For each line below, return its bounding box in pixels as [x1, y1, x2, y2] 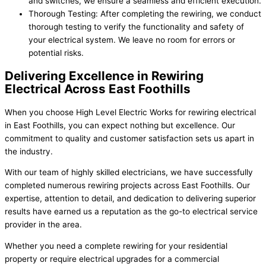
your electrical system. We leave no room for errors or [28, 34, 235, 45]
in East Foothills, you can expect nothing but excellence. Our [5, 120, 235, 130]
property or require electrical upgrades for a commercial [5, 254, 219, 264]
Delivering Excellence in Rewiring [5, 68, 204, 83]
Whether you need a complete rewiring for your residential [5, 240, 227, 251]
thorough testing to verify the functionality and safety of [28, 21, 244, 31]
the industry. [5, 146, 53, 156]
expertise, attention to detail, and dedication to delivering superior [5, 194, 256, 204]
